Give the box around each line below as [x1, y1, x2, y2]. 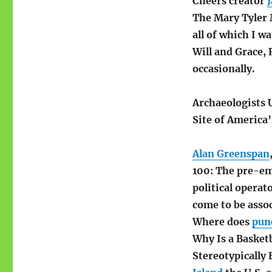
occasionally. [192, 63, 255, 75]
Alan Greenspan [192, 148, 270, 160]
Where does [192, 216, 252, 228]
